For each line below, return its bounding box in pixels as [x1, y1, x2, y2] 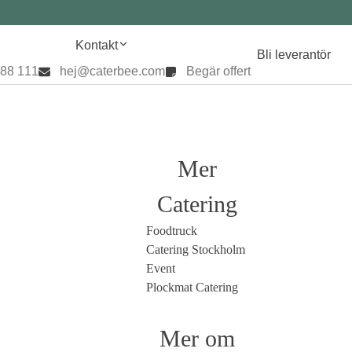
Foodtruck [145, 224, 197, 237]
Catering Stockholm [145, 243, 245, 256]
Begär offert [186, 64, 251, 78]
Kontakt [75, 38, 118, 52]
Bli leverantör [257, 48, 331, 61]
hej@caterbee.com [60, 64, 165, 78]
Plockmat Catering [145, 280, 238, 294]
